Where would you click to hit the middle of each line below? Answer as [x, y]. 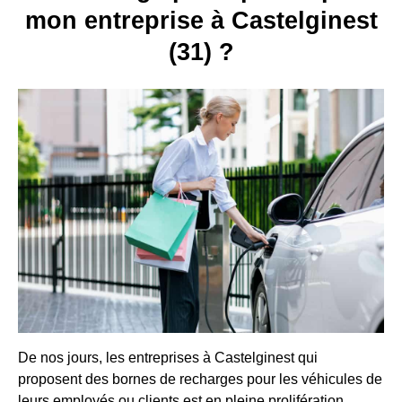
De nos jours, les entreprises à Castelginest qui [168, 357]
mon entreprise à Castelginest [201, 21]
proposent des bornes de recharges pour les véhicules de [200, 379]
